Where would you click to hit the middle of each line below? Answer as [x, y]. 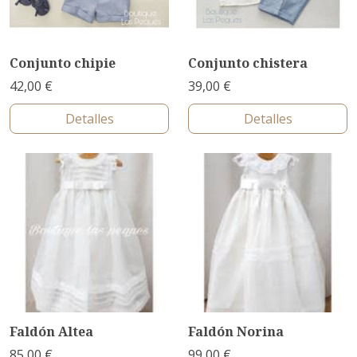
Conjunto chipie [63, 63]
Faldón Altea [51, 331]
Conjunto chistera [248, 63]
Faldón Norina [236, 331]
